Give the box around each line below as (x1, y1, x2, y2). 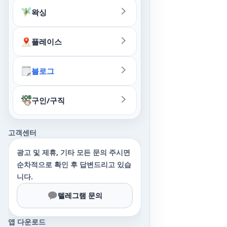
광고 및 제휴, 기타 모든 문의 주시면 (17, 147, 130, 157)
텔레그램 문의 (58, 191, 102, 200)
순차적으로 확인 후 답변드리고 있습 (17, 160, 131, 169)
